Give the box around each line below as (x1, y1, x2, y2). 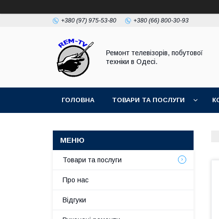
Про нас (63, 176, 88, 184)
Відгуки (63, 196, 86, 204)
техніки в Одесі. (106, 58, 157, 66)
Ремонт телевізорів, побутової (106, 49, 203, 57)
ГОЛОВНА (62, 96, 94, 104)
